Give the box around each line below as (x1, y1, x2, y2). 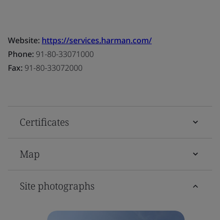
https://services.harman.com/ (42, 34, 152, 46)
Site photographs (20, 179, 95, 192)
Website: (8, 34, 42, 46)
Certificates (20, 115, 69, 129)
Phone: (8, 48, 34, 59)
